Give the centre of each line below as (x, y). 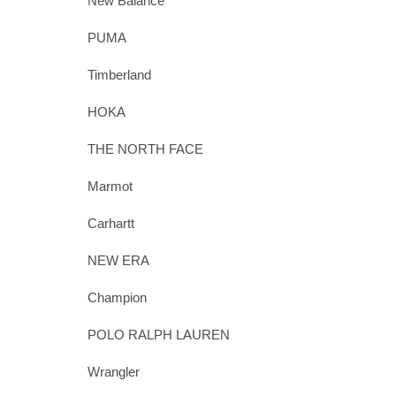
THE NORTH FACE (145, 149)
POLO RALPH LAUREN (158, 335)
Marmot (110, 186)
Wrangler (113, 372)
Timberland (119, 75)
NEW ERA (118, 260)
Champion (117, 297)
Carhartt (110, 223)
